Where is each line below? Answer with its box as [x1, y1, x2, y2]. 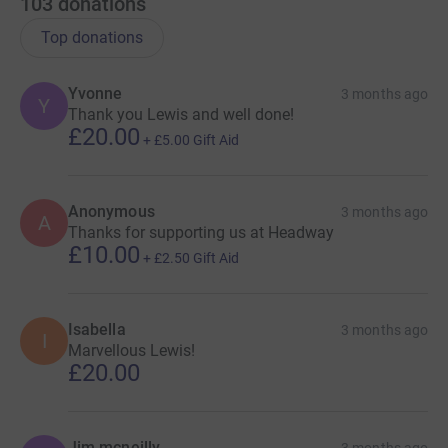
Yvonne [68, 84, 123, 104]
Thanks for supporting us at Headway [68, 223, 334, 243]
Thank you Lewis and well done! [68, 105, 294, 125]
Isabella [68, 320, 126, 340]
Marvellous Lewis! [68, 341, 195, 361]
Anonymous [68, 202, 155, 222]
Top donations [41, 28, 143, 48]
